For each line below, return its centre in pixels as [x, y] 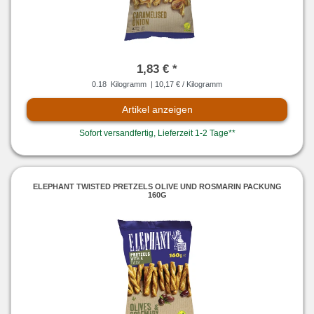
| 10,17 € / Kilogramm [185, 84]
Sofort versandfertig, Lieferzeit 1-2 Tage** [157, 134]
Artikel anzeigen [157, 110]
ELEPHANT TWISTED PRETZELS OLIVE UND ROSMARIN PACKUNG [157, 186]
